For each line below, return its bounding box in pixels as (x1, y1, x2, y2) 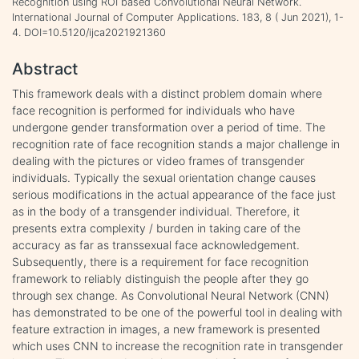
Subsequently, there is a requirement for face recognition (12, 254, 309, 268)
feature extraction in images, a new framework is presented (12, 321, 321, 336)
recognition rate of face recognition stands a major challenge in (12, 136, 340, 151)
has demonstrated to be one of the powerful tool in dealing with (12, 305, 342, 319)
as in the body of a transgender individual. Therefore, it (12, 204, 300, 218)
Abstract (12, 58, 78, 79)
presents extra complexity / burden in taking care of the (12, 220, 301, 235)
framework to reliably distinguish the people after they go (12, 271, 309, 285)
